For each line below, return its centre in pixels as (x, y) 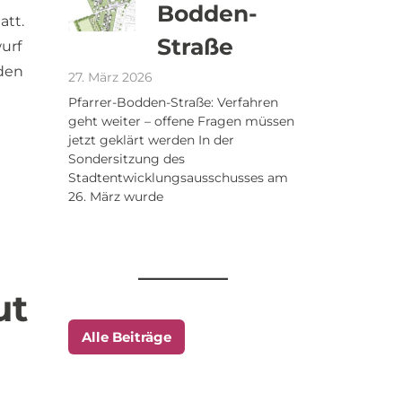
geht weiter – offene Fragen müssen (181, 121)
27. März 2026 (110, 77)
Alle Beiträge (127, 337)
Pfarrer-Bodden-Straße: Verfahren (173, 102)
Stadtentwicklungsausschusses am (178, 178)
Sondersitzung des (127, 159)
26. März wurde (116, 197)
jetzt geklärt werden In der (151, 140)
